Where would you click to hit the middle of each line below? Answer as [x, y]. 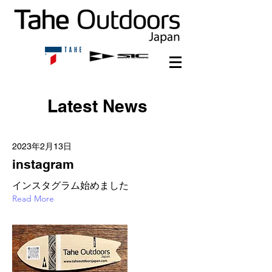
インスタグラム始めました [70, 185]
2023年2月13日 [42, 146]
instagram [43, 164]
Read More [33, 199]
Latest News [97, 106]
